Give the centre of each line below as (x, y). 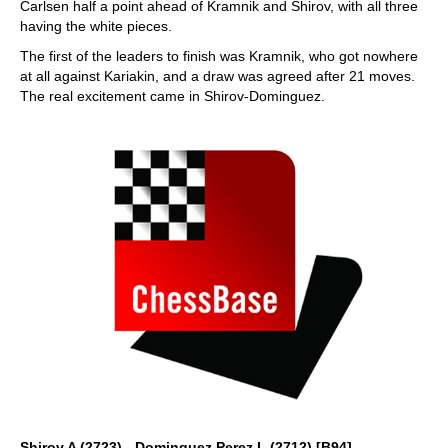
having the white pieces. (96, 26)
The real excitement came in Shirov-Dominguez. (172, 96)
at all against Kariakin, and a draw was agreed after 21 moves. (217, 76)
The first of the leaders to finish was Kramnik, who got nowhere (219, 56)
